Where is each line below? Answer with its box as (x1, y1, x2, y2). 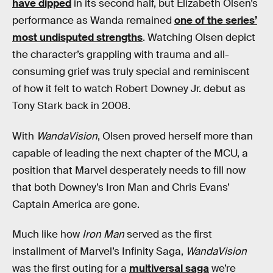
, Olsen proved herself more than (97, 129, 253, 143)
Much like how (12, 228, 82, 241)
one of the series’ (174, 14, 257, 27)
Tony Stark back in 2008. (12, 99, 130, 113)
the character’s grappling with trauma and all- (12, 48, 229, 62)
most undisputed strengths (12, 31, 143, 44)
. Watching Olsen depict (143, 31, 255, 44)
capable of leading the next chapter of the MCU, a (12, 146, 248, 160)
